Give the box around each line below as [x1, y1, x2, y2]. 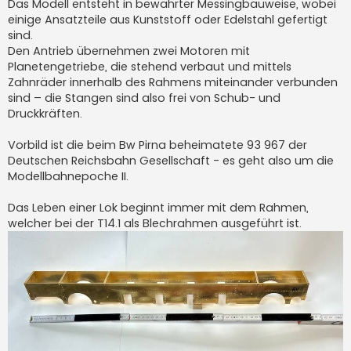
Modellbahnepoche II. [8, 168, 128, 184]
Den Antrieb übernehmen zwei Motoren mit [8, 42, 250, 59]
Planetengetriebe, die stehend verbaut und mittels [8, 58, 291, 74]
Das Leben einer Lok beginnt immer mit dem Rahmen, [8, 199, 309, 215]
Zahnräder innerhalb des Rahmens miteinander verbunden [8, 74, 338, 90]
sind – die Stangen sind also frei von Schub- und [8, 89, 280, 106]
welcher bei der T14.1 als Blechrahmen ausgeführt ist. [8, 215, 302, 231]
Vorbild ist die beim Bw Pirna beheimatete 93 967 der [8, 136, 307, 153]
